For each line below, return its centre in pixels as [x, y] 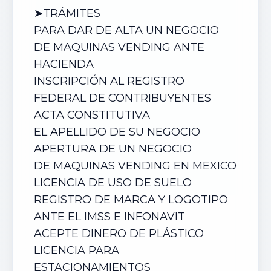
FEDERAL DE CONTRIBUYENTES [122, 98]
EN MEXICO [204, 166]
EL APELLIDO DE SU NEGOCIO [117, 132]
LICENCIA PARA [77, 250]
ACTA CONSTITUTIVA [92, 115]
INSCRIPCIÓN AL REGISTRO [109, 81]
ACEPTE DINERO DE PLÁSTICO [119, 233]
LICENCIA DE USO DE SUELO [113, 183]
